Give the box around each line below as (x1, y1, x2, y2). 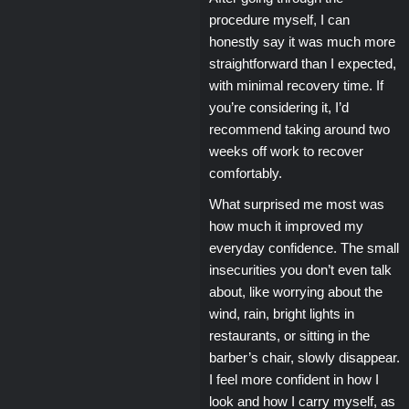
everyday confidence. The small (208, 239, 399, 256)
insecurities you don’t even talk (208, 261, 392, 278)
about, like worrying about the (208, 283, 383, 299)
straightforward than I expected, (208, 55, 396, 71)
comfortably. (208, 164, 282, 181)
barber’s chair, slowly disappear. (208, 349, 400, 365)
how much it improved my (208, 217, 363, 234)
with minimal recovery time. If (208, 77, 383, 93)
